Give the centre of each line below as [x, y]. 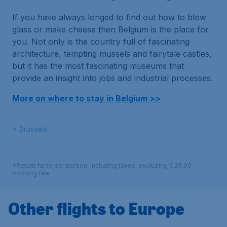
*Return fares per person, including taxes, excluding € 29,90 [102, 165]
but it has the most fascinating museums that [98, 66]
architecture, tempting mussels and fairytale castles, [112, 54]
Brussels [33, 129]
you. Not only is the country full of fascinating [101, 42]
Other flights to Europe [96, 208]
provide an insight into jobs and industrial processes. [112, 78]
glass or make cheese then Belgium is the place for [110, 29]
